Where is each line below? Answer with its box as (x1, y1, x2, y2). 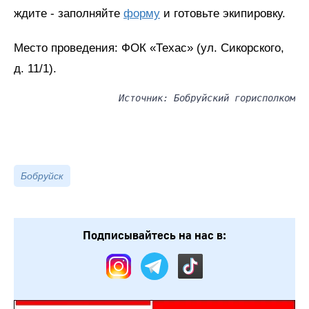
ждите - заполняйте (14, 7, 123, 20)
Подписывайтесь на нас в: (83, 228, 226, 243)
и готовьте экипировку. (160, 7, 286, 20)
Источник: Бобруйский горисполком (119, 92, 295, 103)
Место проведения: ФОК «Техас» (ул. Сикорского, (14, 41, 284, 54)
